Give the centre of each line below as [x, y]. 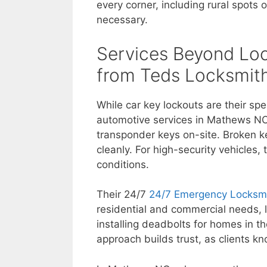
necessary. [122, 20]
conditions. [123, 164]
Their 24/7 [123, 194]
